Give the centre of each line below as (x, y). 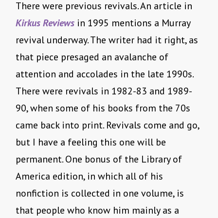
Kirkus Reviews (45, 23)
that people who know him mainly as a (97, 210)
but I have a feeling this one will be (91, 142)
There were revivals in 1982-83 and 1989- (104, 91)
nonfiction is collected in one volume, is (100, 193)
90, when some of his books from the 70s (103, 108)
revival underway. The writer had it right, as (107, 40)
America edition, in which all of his (89, 176)
